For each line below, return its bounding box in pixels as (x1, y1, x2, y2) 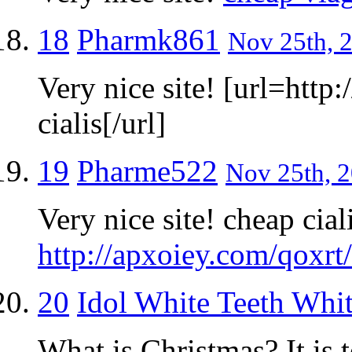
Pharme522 (77, 153, 218, 188)
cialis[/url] (38, 105, 166, 140)
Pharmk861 (77, 22, 220, 57)
